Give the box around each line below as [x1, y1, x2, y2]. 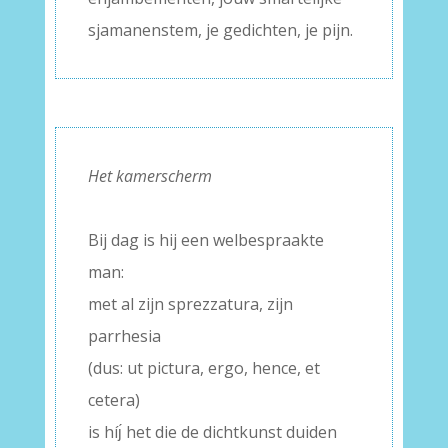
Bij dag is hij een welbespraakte [87, 229, 324, 251]
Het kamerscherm [87, 165, 212, 187]
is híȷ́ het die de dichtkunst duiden [87, 421, 337, 443]
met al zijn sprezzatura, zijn [87, 293, 293, 315]
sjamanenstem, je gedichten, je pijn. [87, 19, 353, 41]
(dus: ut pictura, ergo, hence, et [87, 357, 320, 379]
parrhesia [87, 325, 161, 347]
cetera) [87, 389, 140, 411]
